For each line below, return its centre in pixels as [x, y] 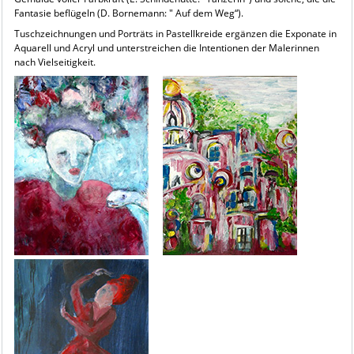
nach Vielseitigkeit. [55, 62]
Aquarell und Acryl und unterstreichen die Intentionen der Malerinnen [166, 47]
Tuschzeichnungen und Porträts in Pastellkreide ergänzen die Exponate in [175, 33]
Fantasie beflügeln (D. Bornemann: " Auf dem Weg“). [128, 13]
